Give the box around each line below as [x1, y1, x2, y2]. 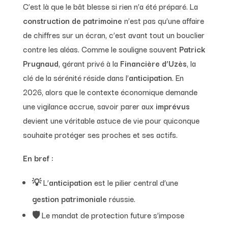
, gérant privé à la [58, 56, 120, 69]
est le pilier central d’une [92, 176, 178, 188]
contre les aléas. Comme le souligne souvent [22, 42, 179, 55]
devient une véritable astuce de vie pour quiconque [22, 113, 199, 126]
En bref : [22, 151, 53, 164]
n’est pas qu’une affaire [122, 14, 204, 26]
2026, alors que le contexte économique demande [22, 85, 197, 98]
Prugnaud [22, 56, 59, 69]
